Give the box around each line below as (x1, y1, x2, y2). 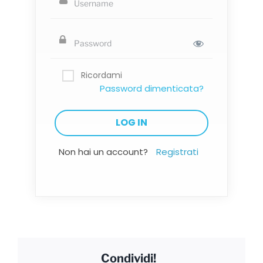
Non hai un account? (59, 145, 150, 158)
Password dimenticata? (100, 82, 204, 95)
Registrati (156, 145, 198, 158)
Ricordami (80, 69, 122, 81)
